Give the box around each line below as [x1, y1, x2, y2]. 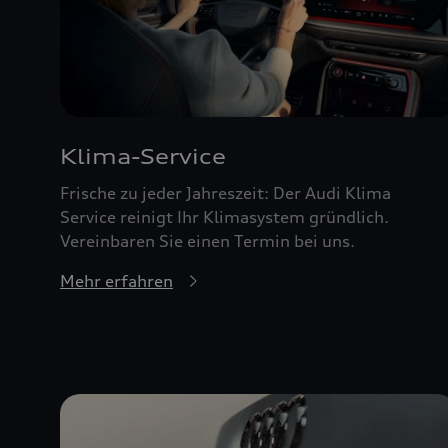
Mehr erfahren [60, 270, 173, 291]
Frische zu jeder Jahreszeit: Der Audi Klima [60, 182, 391, 203]
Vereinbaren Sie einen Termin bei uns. [60, 230, 355, 251]
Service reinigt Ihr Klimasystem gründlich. [60, 206, 389, 227]
